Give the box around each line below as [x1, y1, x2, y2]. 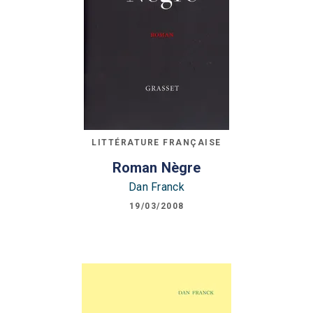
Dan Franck [129, 180, 184, 194]
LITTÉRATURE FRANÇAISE [92, 138, 221, 148]
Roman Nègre [112, 159, 201, 177]
